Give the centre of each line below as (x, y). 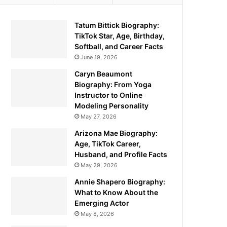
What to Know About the (117, 192)
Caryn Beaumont (104, 74)
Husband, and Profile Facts (121, 154)
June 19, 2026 (99, 57)
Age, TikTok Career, (108, 144)
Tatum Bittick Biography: (117, 25)
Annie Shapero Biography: (120, 182)
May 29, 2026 (99, 165)
